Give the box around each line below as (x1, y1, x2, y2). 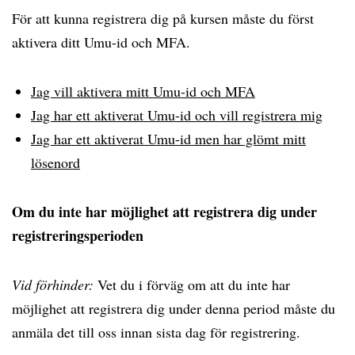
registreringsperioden (12, 225, 143, 246)
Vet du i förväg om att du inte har (97, 275, 290, 294)
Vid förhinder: (12, 275, 97, 294)
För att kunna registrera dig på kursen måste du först (12, 9, 314, 28)
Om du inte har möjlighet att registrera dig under (12, 201, 317, 222)
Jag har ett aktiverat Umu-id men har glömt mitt (31, 129, 306, 148)
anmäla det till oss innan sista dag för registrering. (12, 323, 300, 342)
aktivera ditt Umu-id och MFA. (12, 32, 190, 52)
